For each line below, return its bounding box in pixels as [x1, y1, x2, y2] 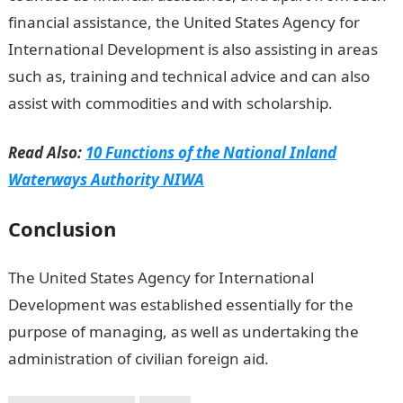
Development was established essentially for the [7, 293, 354, 315]
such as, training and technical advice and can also [7, 65, 370, 86]
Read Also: [7, 141, 85, 163]
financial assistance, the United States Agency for [7, 11, 360, 32]
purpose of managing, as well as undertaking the [7, 320, 359, 342]
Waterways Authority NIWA [7, 168, 204, 190]
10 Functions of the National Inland [85, 141, 336, 163]
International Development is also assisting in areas [7, 38, 378, 59]
